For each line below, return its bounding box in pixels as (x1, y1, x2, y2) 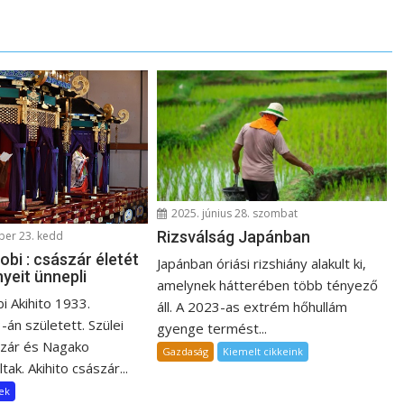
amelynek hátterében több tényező (157, 276, 379, 295)
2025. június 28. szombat (169, 206, 298, 222)
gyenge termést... (157, 319, 268, 338)
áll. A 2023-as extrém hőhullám (157, 298, 348, 317)
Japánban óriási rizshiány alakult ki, (157, 254, 367, 273)
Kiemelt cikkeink (223, 344, 304, 359)
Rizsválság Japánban (157, 227, 311, 247)
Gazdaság (162, 344, 209, 359)
